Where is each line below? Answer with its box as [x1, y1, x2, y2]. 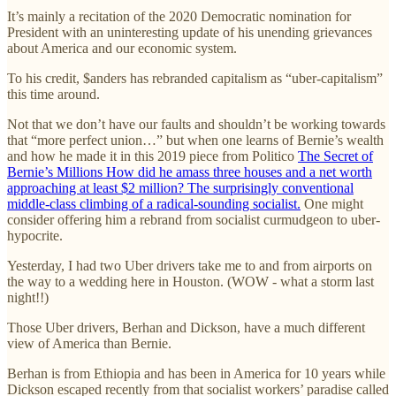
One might [301, 195, 363, 211]
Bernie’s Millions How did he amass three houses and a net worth [7, 164, 372, 179]
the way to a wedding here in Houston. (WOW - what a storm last [7, 273, 374, 289]
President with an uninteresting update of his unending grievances [7, 24, 372, 40]
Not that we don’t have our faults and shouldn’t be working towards [7, 116, 385, 132]
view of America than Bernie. [7, 335, 171, 351]
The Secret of [298, 148, 373, 164]
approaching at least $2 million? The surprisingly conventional [7, 179, 354, 195]
